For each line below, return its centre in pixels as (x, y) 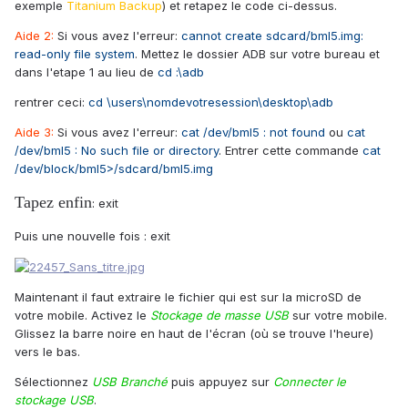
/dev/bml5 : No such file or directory (117, 150)
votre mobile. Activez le (82, 316)
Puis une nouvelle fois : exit (92, 235)
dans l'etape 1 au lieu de (86, 71)
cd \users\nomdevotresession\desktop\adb (211, 102)
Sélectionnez (53, 382)
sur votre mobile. (338, 316)
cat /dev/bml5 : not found (253, 132)
